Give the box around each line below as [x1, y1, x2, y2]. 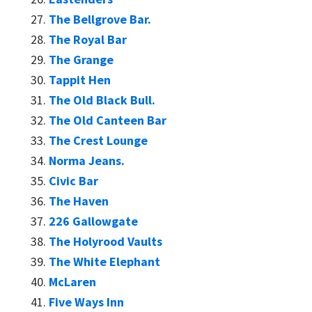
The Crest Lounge [49, 132, 148, 148]
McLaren [49, 274, 96, 290]
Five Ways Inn [49, 294, 124, 310]
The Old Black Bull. [49, 92, 155, 108]
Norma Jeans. [49, 153, 125, 169]
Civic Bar [49, 173, 98, 189]
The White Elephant [49, 253, 160, 270]
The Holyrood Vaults [49, 233, 162, 249]
